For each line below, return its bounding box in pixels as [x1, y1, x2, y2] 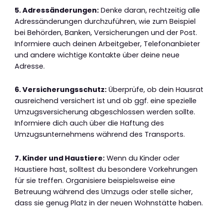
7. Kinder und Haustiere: [15, 153, 105, 163]
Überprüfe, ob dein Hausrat [107, 85, 203, 95]
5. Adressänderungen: [15, 5, 99, 15]
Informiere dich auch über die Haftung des [15, 118, 164, 128]
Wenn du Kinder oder [105, 153, 180, 163]
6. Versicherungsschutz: [15, 85, 107, 95]
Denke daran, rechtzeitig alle [99, 5, 200, 15]
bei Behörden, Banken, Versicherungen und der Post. [15, 27, 197, 37]
